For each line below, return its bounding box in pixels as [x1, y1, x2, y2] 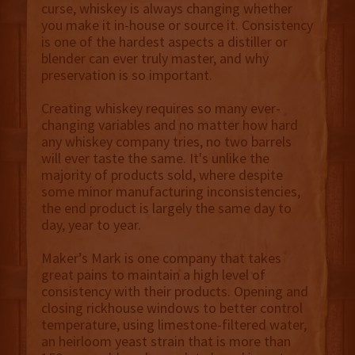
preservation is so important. [40, 65, 212, 84]
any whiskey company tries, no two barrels [40, 132, 292, 151]
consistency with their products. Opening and [40, 281, 308, 300]
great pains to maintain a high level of [40, 265, 265, 284]
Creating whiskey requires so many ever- [40, 98, 281, 117]
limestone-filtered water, [157, 315, 307, 334]
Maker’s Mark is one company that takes [40, 248, 281, 267]
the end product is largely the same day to [40, 198, 292, 217]
